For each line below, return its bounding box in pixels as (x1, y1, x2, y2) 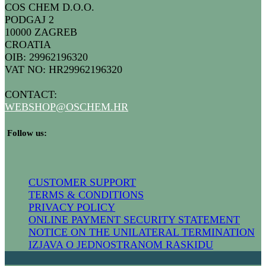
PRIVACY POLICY (28, 201, 115, 214)
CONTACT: (5, 88, 57, 101)
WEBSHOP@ (5, 101, 66, 113)
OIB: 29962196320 (5, 51, 88, 64)
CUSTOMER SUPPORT (28, 176, 136, 189)
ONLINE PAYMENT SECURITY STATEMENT (28, 214, 240, 226)
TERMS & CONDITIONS (28, 189, 144, 201)
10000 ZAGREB (5, 26, 77, 39)
